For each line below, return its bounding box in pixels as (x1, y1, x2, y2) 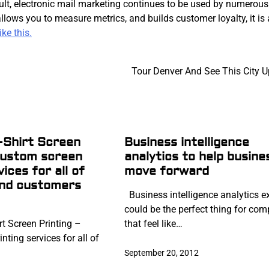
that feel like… (124, 218, 183, 230)
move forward (124, 163, 209, 179)
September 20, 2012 (124, 248, 199, 258)
